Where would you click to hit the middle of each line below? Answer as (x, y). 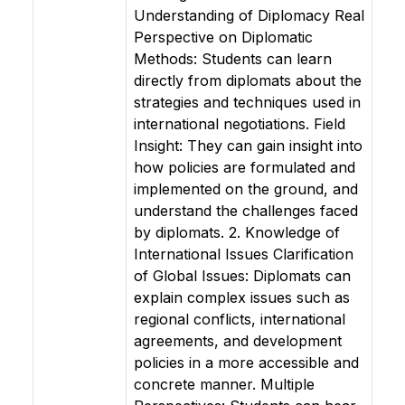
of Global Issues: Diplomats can (242, 276)
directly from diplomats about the (248, 80)
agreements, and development (238, 341)
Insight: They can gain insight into (248, 146)
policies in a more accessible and (246, 363)
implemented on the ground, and (246, 189)
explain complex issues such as (242, 297)
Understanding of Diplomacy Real (249, 15)
